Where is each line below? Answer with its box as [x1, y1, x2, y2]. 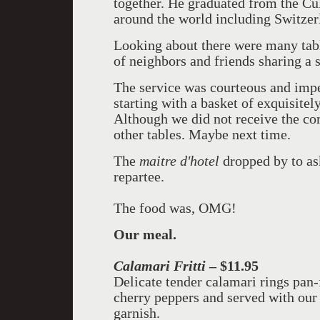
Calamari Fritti [114, 258, 206, 274]
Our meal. [114, 226, 176, 242]
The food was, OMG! [114, 200, 236, 216]
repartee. [114, 169, 164, 184]
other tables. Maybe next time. [114, 126, 291, 142]
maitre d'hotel [139, 153, 223, 169]
